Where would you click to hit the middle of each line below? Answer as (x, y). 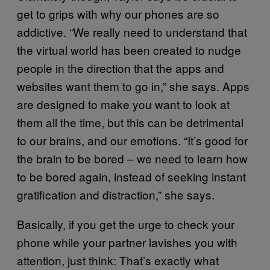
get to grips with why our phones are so (118, 13)
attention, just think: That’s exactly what (118, 260)
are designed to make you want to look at (123, 104)
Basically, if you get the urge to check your (126, 224)
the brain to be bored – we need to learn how (132, 158)
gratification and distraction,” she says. (116, 194)
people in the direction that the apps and (121, 67)
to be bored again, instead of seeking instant (131, 176)
